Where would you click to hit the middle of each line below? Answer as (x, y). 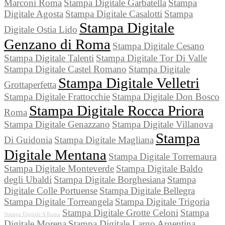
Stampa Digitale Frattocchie (57, 97)
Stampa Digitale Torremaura (162, 157)
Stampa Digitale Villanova (162, 125)
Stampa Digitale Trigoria (162, 202)
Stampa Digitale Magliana (104, 140)
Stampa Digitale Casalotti (114, 14)
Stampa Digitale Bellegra (147, 191)
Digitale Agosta (34, 14)
